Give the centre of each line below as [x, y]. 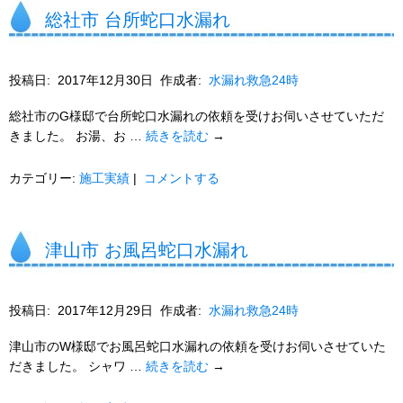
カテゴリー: [42, 178]
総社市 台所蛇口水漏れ [138, 20]
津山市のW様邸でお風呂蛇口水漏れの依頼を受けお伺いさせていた [197, 346]
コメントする [182, 178]
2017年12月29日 [105, 310]
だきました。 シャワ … [77, 366]
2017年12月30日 [105, 80]
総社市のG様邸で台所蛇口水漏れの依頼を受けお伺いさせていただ [197, 116]
